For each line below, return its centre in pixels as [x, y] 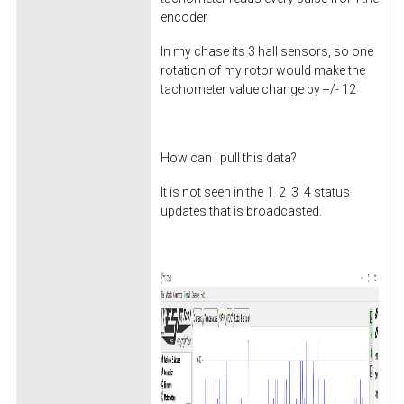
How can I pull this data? [230, 157]
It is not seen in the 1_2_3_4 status [255, 192]
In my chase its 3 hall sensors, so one [267, 52]
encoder [184, 18]
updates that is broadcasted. [241, 211]
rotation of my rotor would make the [263, 71]
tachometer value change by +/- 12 [258, 90]
